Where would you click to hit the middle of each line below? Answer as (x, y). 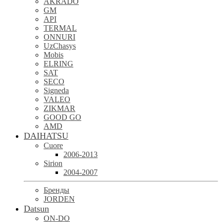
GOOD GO (62, 117)
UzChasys (60, 46)
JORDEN (59, 199)
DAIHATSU (46, 136)
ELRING (58, 64)
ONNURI (59, 37)
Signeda (56, 90)
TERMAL (60, 28)
